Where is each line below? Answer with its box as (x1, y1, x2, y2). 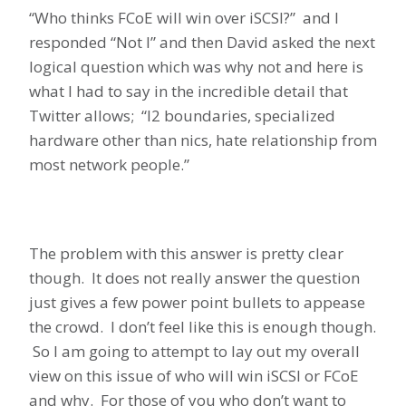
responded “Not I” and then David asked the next (29, 31, 375, 53)
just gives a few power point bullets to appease (29, 291, 365, 313)
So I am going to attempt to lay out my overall (29, 340, 360, 362)
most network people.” (29, 153, 189, 175)
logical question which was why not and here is (29, 55, 363, 77)
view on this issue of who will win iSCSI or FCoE (29, 364, 359, 386)
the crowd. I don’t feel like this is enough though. (29, 315, 376, 337)
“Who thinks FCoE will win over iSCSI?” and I (29, 6, 339, 28)
